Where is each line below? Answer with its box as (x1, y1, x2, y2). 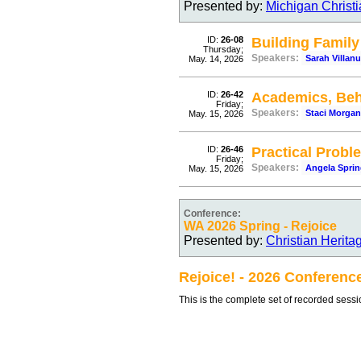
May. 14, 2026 (189, 54, 243, 64)
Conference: (184, 208, 241, 219)
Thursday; (203, 44, 243, 54)
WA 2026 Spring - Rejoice (184, 219, 337, 233)
